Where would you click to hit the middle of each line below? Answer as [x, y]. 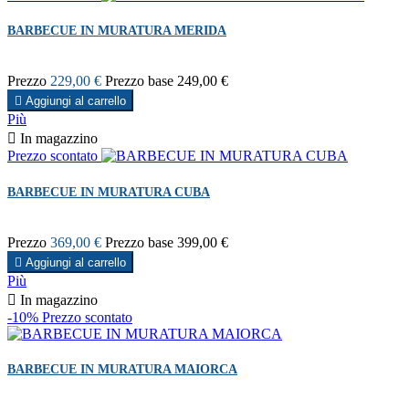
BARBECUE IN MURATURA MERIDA [117, 31]
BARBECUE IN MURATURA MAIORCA [122, 369]
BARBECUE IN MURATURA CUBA [109, 192]
